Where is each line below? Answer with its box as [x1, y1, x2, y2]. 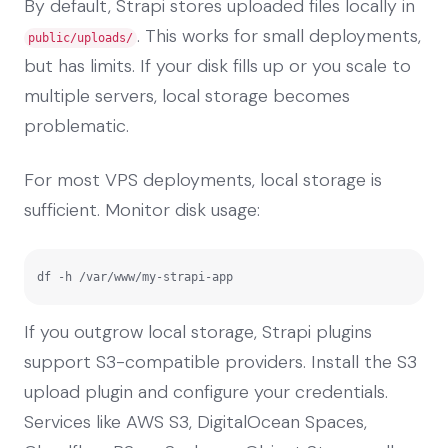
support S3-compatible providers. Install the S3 [24, 349, 417, 374]
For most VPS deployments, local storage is [24, 167, 382, 192]
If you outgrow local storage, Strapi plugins [24, 319, 372, 344]
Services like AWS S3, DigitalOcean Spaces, [24, 409, 367, 434]
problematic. [24, 113, 129, 138]
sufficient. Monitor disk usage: [24, 197, 260, 222]
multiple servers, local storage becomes [24, 83, 350, 108]
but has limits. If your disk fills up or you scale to [24, 53, 411, 78]
